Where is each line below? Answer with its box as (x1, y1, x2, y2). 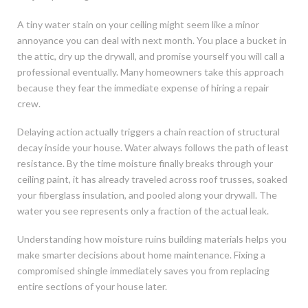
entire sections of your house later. (17, 280, 167, 293)
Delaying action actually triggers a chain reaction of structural (17, 125, 280, 137)
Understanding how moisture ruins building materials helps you (17, 233, 287, 245)
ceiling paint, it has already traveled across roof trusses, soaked (17, 173, 287, 185)
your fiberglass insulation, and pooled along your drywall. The (17, 188, 277, 201)
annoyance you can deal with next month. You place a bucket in (17, 34, 287, 46)
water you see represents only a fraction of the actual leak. (17, 204, 269, 217)
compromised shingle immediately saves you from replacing (17, 265, 269, 277)
